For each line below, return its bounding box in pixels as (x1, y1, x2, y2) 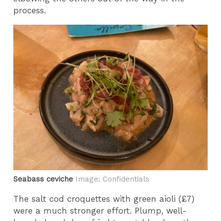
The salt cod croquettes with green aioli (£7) (13, 193, 195, 204)
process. (13, 5, 49, 16)
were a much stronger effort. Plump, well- (13, 205, 187, 216)
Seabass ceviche (13, 175, 76, 184)
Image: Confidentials (75, 175, 150, 184)
